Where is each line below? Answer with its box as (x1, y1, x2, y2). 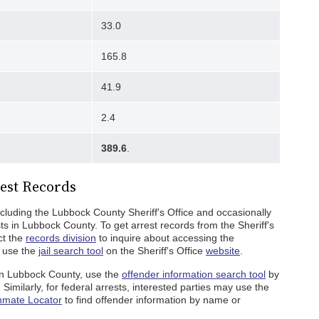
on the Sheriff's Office (103, 245, 206, 256)
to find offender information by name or (62, 294, 241, 305)
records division (26, 232, 96, 244)
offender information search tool (122, 268, 266, 280)
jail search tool (38, 245, 103, 256)
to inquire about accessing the (96, 232, 234, 244)
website (206, 245, 240, 256)
